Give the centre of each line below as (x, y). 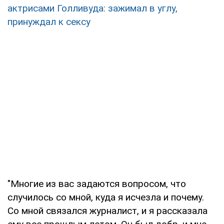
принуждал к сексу (49, 21)
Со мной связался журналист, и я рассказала (107, 210)
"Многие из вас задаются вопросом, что (97, 183)
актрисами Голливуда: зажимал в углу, (92, 8)
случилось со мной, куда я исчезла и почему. (106, 197)
